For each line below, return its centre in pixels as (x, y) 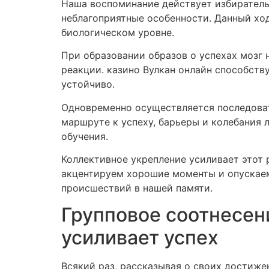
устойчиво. (88, 84)
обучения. (85, 136)
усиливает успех (140, 238)
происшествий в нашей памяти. (137, 188)
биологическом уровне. (118, 32)
